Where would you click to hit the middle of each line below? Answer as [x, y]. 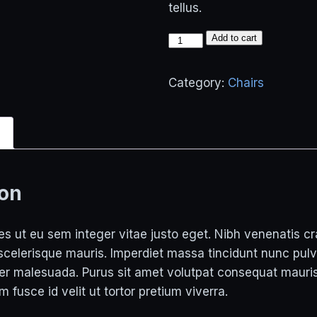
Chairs [246, 83]
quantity [191, 77]
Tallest [187, 39]
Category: [198, 83]
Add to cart [234, 38]
